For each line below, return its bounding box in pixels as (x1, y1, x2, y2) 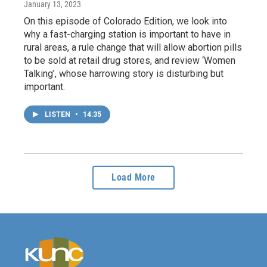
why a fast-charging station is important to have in (24, 29, 231, 41)
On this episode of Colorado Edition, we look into (24, 15, 227, 27)
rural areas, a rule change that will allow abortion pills (24, 42, 242, 54)
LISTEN (45, 110, 72, 119)
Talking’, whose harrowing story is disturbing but (24, 68, 223, 80)
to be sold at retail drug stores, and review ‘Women (24, 55, 235, 67)
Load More (111, 172, 156, 184)
